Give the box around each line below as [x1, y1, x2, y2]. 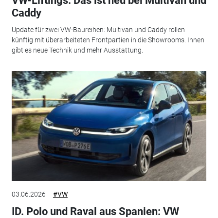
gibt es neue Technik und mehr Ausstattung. [11, 46, 143, 54]
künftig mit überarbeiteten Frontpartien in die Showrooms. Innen [11, 36, 204, 44]
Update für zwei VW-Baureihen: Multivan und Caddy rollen [11, 25, 185, 34]
